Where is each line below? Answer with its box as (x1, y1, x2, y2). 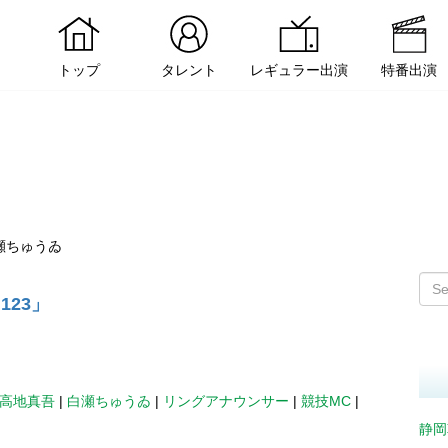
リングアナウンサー (163, 393, 289, 409)
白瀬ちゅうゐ (67, 393, 151, 409)
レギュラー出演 (250, 62, 348, 78)
